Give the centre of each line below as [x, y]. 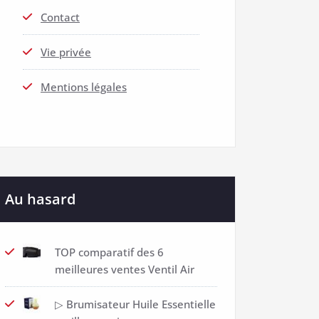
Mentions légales [84, 87]
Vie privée [66, 52]
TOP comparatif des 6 [109, 252]
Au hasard [40, 199]
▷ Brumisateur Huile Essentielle [135, 304]
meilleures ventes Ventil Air [125, 269]
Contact [60, 17]
